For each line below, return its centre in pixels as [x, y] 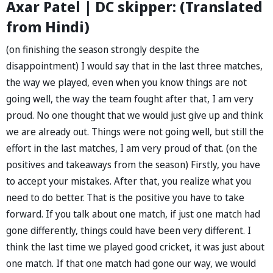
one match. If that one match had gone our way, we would [131, 263]
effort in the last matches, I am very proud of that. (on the [132, 148]
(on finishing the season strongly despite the [103, 49]
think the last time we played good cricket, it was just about [135, 246]
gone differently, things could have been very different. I [129, 230]
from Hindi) [48, 26]
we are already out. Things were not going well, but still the [135, 131]
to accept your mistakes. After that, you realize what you [129, 181]
